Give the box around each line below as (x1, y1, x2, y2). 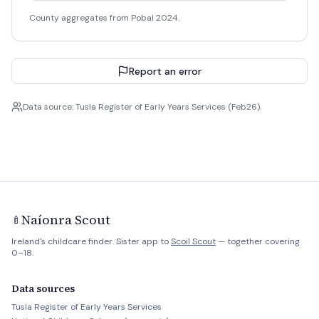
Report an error (129, 65, 202, 78)
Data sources (11, 281, 75, 296)
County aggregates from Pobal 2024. (29, 12, 179, 23)
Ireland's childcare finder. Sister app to (11, 236, 171, 247)
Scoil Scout (171, 236, 216, 247)
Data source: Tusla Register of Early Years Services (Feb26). (23, 101, 261, 113)
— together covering (216, 236, 300, 247)
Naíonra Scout (21, 211, 110, 229)
